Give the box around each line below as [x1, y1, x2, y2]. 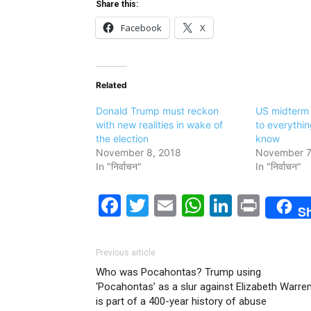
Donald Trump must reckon [96, 105, 219, 117]
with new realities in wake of [96, 119, 223, 131]
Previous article [96, 248, 155, 258]
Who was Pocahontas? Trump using [96, 266, 261, 278]
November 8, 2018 [96, 146, 181, 158]
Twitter [149, 192, 224, 219]
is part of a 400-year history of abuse [96, 295, 267, 308]
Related [96, 80, 127, 90]
